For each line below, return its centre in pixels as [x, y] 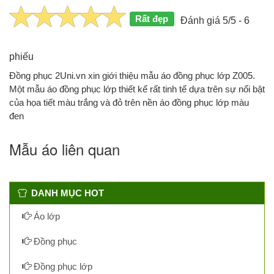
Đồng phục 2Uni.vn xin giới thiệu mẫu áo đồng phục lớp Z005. [132, 75]
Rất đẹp [152, 18]
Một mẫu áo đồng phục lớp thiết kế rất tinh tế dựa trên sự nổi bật [137, 89]
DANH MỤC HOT [68, 193]
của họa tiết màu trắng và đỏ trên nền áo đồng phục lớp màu [129, 102]
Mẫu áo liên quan [65, 149]
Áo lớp [46, 216]
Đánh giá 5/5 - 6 [215, 20]
